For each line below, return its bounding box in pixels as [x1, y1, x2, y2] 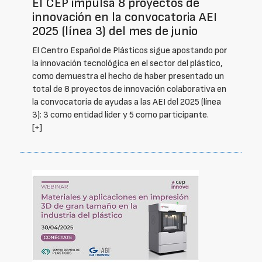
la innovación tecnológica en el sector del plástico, [32, 58, 223, 69]
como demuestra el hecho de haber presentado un [32, 71, 224, 82]
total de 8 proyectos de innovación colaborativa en [32, 84, 226, 95]
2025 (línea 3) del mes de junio [32, 23, 198, 39]
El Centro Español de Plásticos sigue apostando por [32, 45, 227, 56]
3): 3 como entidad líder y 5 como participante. [32, 109, 209, 120]
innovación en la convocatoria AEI [32, 9, 217, 25]
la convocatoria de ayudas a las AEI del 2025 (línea [32, 96, 221, 108]
